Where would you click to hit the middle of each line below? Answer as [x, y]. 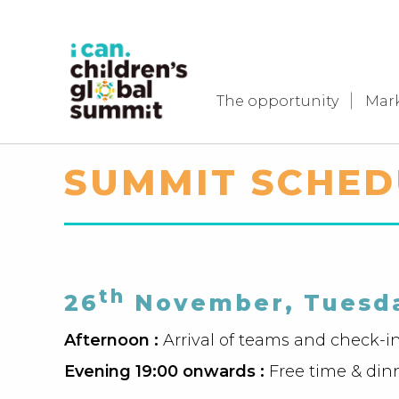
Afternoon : [114, 341]
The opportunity [277, 101]
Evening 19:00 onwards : [167, 372]
